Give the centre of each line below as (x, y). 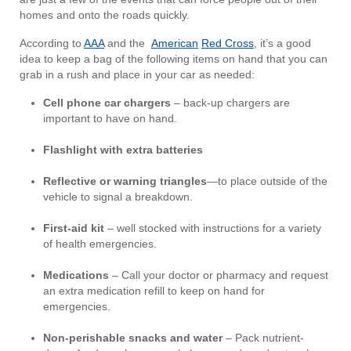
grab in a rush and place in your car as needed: (137, 75)
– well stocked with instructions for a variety (213, 228)
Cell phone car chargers (109, 103)
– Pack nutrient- (263, 338)
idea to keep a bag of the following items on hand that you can (174, 59)
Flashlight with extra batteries (123, 150)
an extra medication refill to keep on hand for (154, 291)
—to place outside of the (267, 181)
